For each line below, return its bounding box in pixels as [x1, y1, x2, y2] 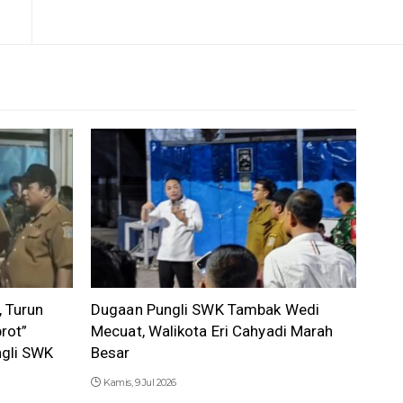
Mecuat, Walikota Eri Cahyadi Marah [91, 322, 334, 341]
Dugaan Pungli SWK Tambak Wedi [91, 300, 319, 319]
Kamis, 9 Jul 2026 [103, 376, 176, 390]
